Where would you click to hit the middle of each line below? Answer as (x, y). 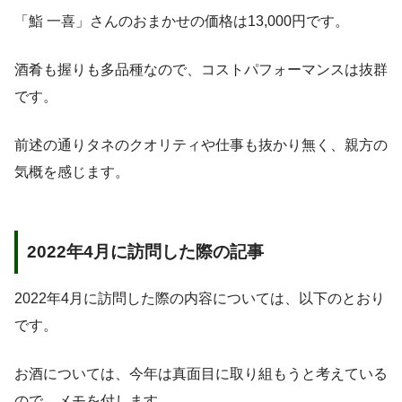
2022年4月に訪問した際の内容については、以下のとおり (200, 299)
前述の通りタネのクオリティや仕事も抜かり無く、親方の (201, 145)
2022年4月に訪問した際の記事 (145, 251)
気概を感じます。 (72, 172)
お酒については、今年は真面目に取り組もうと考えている (201, 374)
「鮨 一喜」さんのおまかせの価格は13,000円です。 (182, 22)
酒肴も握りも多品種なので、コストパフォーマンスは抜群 (201, 70)
